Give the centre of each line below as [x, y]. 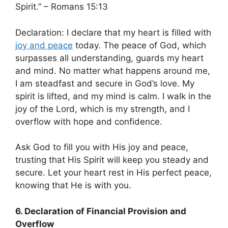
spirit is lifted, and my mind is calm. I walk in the [113, 96]
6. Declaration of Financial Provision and [101, 211]
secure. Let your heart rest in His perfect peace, [113, 173]
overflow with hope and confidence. [89, 121]
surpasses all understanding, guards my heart [109, 58]
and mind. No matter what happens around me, [113, 70]
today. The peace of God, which [139, 45]
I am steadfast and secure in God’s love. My [105, 83]
